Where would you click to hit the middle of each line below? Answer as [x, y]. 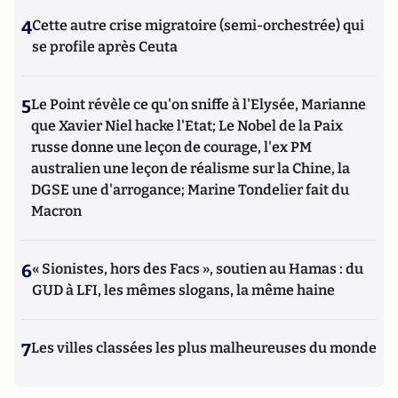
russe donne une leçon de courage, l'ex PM [171, 147]
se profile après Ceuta [105, 47]
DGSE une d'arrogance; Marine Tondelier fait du [190, 190]
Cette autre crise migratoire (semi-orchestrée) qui [198, 26]
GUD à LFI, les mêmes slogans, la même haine [183, 291]
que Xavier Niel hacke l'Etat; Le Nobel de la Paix [187, 126]
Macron [56, 211]
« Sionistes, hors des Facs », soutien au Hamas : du [198, 269]
